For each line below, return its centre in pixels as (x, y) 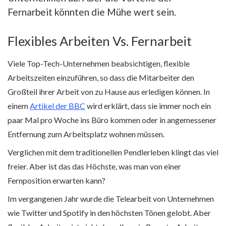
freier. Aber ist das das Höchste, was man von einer (94, 166)
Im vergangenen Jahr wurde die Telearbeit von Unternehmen (111, 198)
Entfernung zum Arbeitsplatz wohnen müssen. (86, 134)
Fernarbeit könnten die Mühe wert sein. (92, 12)
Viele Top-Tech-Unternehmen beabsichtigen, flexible (99, 63)
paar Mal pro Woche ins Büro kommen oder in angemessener (112, 120)
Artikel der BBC (58, 105)
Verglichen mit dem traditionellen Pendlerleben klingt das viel (113, 152)
